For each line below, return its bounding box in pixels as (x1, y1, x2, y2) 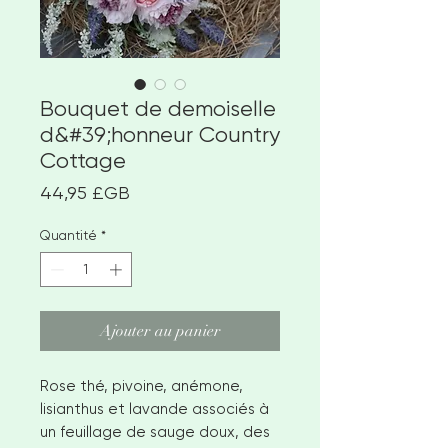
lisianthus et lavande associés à (40, 400, 269, 419)
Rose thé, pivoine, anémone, (40, 377, 243, 396)
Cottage (40, 147, 126, 173)
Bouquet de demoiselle (40, 95, 276, 121)
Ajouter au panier (99, 321, 221, 342)
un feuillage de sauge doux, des (40, 423, 270, 442)
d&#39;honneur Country (40, 121, 280, 147)
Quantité (40, 227, 97, 243)
